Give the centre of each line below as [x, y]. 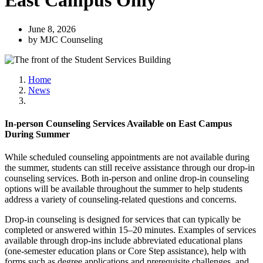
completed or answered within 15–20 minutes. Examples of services [130, 230]
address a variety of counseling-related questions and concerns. [121, 200]
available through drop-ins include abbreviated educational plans [124, 241]
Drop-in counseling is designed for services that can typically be [123, 220]
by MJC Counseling [65, 39]
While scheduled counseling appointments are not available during [127, 157]
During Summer [38, 134]
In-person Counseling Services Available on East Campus [118, 124]
